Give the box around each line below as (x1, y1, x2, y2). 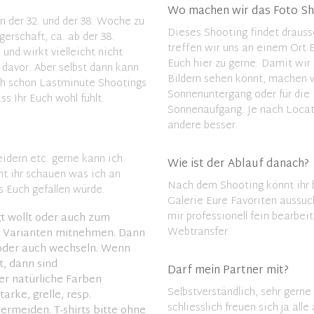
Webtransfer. (168, 223, 231, 243)
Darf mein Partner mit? (168, 261, 289, 282)
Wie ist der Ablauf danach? (168, 154, 309, 175)
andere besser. (168, 116, 238, 136)
